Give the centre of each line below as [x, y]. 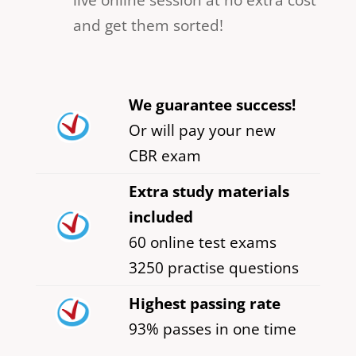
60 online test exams [202, 242]
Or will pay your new [202, 130]
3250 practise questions [213, 267]
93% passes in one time [212, 329]
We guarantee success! [212, 104]
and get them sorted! [148, 25]
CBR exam [164, 155]
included [161, 217]
